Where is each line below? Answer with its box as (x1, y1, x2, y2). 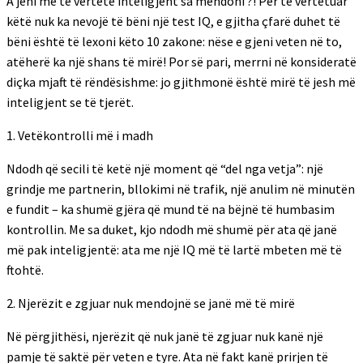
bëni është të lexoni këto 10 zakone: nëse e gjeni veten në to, (6, 33, 342, 49)
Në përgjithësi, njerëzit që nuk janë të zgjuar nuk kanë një (6, 328, 323, 344)
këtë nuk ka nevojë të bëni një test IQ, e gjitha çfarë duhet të (6, 13, 340, 29)
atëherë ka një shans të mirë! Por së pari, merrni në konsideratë (6, 53, 357, 70)
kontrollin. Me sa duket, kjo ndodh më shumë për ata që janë (6, 221, 337, 237)
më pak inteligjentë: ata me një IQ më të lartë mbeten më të (6, 241, 342, 258)
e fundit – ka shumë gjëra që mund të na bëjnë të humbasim (6, 201, 335, 217)
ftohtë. (6, 262, 44, 278)
